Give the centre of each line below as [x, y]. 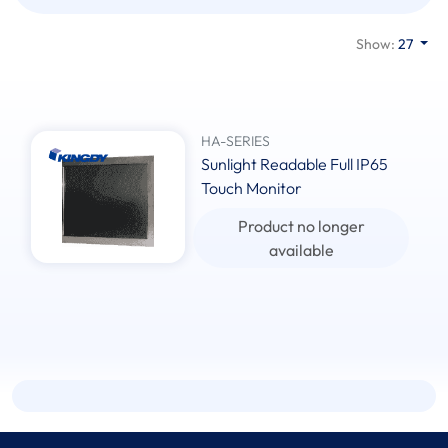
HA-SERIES [236, 141]
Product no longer [301, 226]
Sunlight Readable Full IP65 [295, 164]
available [301, 250]
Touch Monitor [252, 188]
